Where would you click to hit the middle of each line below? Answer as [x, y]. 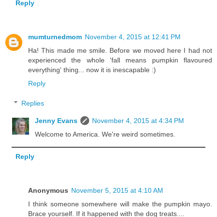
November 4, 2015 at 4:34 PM [138, 121]
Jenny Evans [56, 121]
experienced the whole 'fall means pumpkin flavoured [120, 60]
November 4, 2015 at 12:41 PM [133, 37]
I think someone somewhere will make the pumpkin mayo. [120, 204]
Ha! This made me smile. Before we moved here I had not [120, 50]
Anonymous [48, 190]
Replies [33, 103]
